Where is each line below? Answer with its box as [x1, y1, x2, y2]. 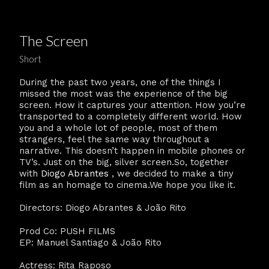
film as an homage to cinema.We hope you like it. [19, 179, 235, 190]
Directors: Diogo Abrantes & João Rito [19, 202, 186, 213]
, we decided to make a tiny [109, 168, 234, 179]
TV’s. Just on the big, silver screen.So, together [19, 156, 229, 168]
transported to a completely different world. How [19, 110, 242, 122]
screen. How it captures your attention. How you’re [19, 99, 246, 110]
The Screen [19, 32, 88, 49]
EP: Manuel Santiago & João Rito [19, 237, 162, 248]
